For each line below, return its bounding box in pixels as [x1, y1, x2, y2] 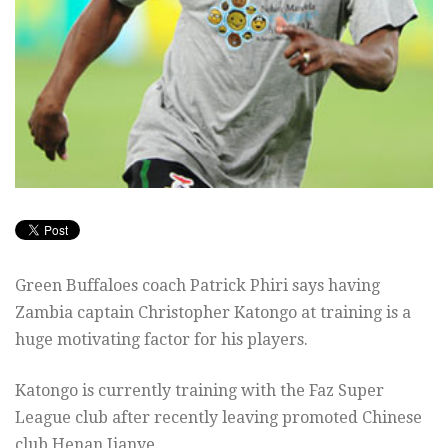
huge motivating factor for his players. [15, 329, 308, 349]
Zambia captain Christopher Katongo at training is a [15, 302, 411, 322]
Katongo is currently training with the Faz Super [15, 380, 384, 400]
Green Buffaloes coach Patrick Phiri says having [15, 275, 380, 295]
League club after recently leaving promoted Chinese [15, 407, 422, 427]
